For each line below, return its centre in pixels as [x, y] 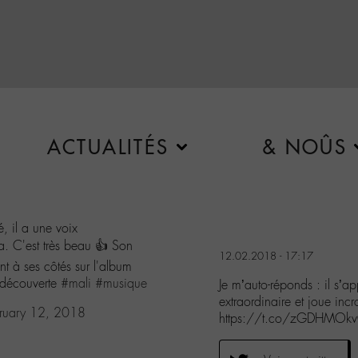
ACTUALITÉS [108, 147]
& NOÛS [304, 147]
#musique [121, 283]
